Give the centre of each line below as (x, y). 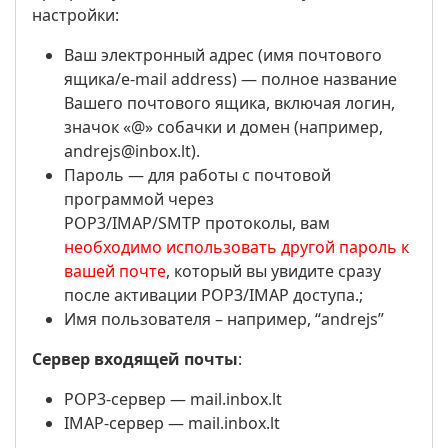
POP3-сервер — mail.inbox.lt (173, 399)
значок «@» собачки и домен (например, (223, 127)
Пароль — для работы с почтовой (197, 175)
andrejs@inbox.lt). (132, 151)
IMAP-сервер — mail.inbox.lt (174, 423)
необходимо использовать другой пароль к (236, 247)
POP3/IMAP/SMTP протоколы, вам (197, 223)
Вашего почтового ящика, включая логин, (229, 103)
